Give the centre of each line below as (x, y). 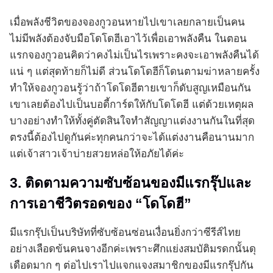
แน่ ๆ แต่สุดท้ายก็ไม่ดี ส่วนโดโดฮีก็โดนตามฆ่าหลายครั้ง (135, 72)
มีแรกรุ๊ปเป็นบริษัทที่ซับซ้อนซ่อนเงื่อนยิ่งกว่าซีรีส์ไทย (125, 233)
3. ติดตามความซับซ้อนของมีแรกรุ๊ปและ (130, 183)
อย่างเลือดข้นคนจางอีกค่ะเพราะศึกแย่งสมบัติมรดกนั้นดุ (133, 249)
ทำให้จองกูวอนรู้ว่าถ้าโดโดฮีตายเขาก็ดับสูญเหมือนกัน (130, 88)
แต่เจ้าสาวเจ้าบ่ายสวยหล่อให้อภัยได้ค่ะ (97, 154)
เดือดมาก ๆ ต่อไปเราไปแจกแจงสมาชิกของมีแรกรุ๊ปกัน (132, 266)
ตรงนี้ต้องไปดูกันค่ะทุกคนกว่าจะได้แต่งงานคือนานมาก (132, 138)
